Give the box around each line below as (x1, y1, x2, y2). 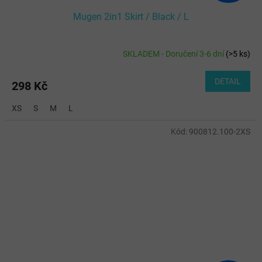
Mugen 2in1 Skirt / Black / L (73, 11, 189, 23)
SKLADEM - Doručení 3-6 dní (123, 49, 226, 58)
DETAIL (215, 77, 241, 87)
